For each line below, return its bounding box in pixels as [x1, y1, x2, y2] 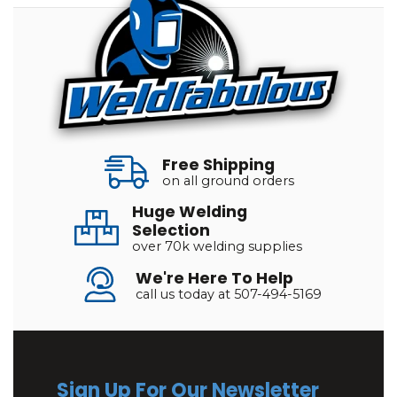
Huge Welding [132, 201, 247, 222]
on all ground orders [162, 172, 294, 189]
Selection [132, 220, 210, 241]
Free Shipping [162, 153, 275, 175]
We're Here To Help [135, 267, 293, 289]
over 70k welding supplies [132, 238, 302, 254]
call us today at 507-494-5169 [135, 285, 322, 302]
